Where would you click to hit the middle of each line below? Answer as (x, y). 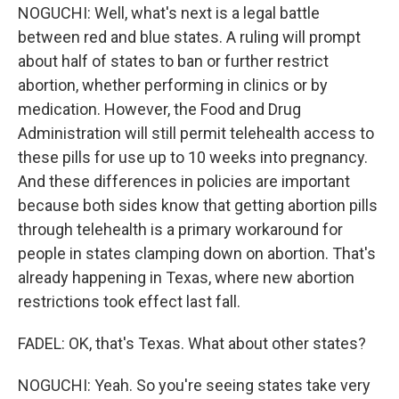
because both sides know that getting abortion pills (198, 205)
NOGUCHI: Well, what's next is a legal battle (169, 13)
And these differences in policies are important (184, 181)
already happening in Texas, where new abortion (186, 277)
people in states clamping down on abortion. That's (197, 253)
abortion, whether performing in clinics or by (173, 85)
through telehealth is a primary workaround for (180, 229)
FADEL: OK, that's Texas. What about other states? (192, 343)
